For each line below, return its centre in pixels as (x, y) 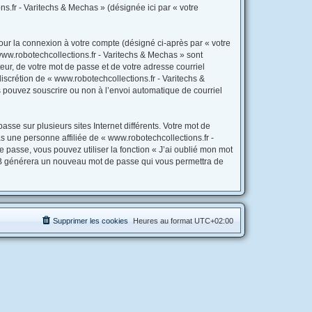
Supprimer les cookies (91, 221)
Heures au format (164, 221)
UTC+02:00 (214, 221)
